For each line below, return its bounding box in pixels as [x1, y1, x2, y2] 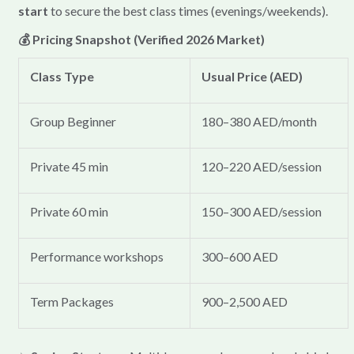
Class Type [30, 69, 95, 85]
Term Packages [30, 294, 115, 310]
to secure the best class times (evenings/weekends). [47, 3, 328, 19]
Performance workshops [30, 249, 164, 265]
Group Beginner [30, 114, 117, 130]
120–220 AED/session [201, 159, 322, 175]
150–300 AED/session [201, 204, 322, 220]
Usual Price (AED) [201, 69, 303, 85]
